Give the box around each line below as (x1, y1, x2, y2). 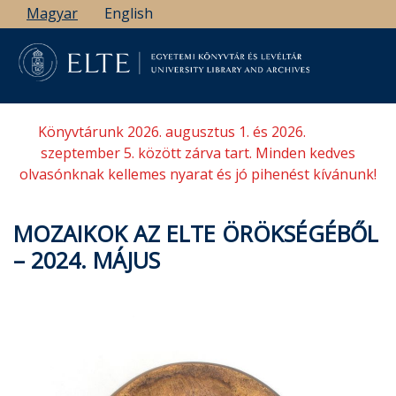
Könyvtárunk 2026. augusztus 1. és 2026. (38, 122, 306, 141)
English (104, 4, 153, 23)
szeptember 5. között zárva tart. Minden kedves (41, 143, 355, 163)
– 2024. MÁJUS (13, 245, 160, 275)
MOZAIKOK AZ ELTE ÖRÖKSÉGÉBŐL (13, 218, 378, 248)
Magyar (27, 4, 78, 23)
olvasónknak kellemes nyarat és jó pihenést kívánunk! (19, 164, 377, 184)
